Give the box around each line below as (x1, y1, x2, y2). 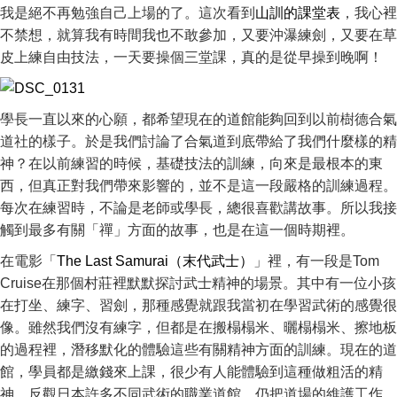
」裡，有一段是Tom (253, 253, 379, 269)
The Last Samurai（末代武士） (57, 253, 253, 269)
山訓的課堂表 (255, 5, 340, 20)
